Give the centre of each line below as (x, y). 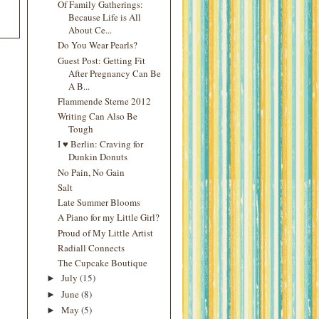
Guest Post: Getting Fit (102, 60)
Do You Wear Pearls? (98, 45)
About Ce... (90, 30)
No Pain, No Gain (91, 172)
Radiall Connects (91, 247)
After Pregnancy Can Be (115, 73)
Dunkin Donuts (98, 157)
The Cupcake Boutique (103, 263)
